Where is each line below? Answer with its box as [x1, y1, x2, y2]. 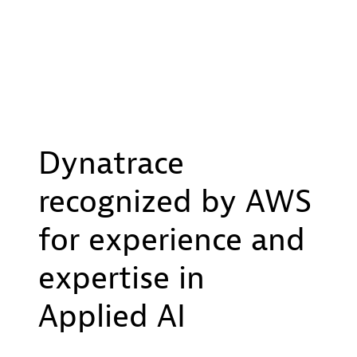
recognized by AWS [38, 181, 312, 222]
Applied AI [38, 296, 186, 336]
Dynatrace [38, 143, 184, 183]
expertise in [38, 257, 205, 298]
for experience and [38, 219, 305, 260]
